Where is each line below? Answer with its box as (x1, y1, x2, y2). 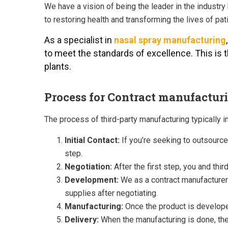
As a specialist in (44, 35, 114, 45)
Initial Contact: (65, 135, 120, 145)
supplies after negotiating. (65, 188, 158, 198)
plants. (44, 61, 71, 72)
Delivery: (65, 214, 99, 224)
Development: (65, 175, 119, 185)
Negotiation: (65, 161, 112, 172)
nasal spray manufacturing (114, 35, 226, 45)
